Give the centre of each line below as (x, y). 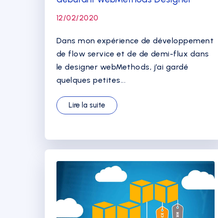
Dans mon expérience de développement (135, 41)
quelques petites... (91, 80)
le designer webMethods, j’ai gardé (123, 67)
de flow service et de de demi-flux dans (133, 54)
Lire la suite (87, 105)
